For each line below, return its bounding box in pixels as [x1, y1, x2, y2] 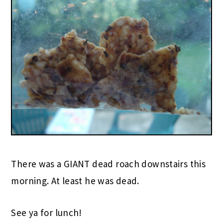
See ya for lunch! [11, 207, 82, 219]
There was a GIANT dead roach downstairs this [11, 158, 206, 170]
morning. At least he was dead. [11, 175, 139, 187]
